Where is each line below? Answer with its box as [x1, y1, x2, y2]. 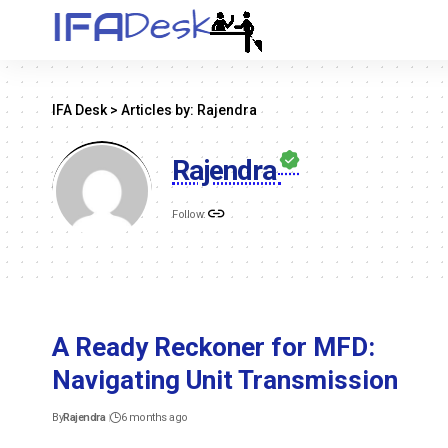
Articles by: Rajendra [121, 102, 257, 118]
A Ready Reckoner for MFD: [52, 332, 375, 362]
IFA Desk [52, 102, 107, 118]
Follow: [172, 208, 206, 221]
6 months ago [120, 411, 188, 424]
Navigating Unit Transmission [52, 365, 398, 395]
